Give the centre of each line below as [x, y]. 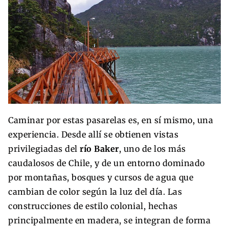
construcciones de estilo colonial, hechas [93, 206]
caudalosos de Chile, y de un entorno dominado [107, 163]
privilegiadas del [44, 148]
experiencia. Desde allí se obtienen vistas [93, 134]
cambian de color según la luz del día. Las [95, 191]
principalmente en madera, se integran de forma [109, 220]
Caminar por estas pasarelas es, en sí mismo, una [111, 120]
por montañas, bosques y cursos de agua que [101, 177]
